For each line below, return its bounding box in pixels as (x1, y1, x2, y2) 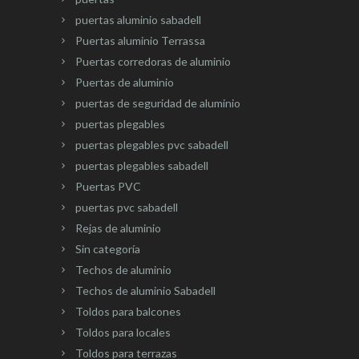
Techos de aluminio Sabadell (75, 284, 216, 298)
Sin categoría (75, 242, 140, 256)
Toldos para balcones (75, 305, 181, 319)
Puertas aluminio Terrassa (75, 34, 205, 48)
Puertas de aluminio (75, 75, 174, 90)
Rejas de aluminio (75, 221, 161, 236)
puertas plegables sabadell (75, 159, 208, 173)
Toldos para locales (75, 325, 171, 340)
